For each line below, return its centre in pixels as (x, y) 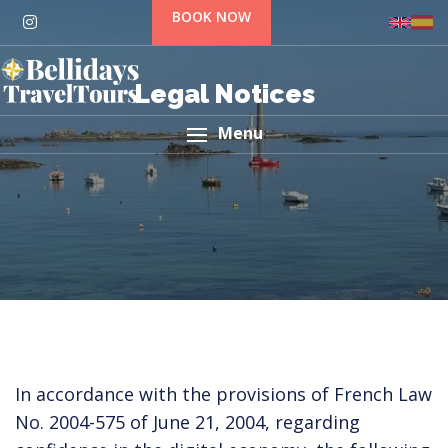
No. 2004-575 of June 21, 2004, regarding (187, 422)
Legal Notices (224, 94)
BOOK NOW (211, 16)
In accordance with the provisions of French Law (223, 394)
